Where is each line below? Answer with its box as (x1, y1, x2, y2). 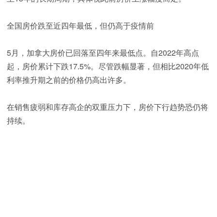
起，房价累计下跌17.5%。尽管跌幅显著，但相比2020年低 (7, 61, 209, 72)
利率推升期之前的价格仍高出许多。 (7, 74, 131, 86)
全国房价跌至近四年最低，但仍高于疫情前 (7, 20, 154, 31)
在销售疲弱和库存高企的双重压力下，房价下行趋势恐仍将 (7, 101, 208, 113)
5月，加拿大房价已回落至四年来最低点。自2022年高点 (7, 47, 199, 59)
